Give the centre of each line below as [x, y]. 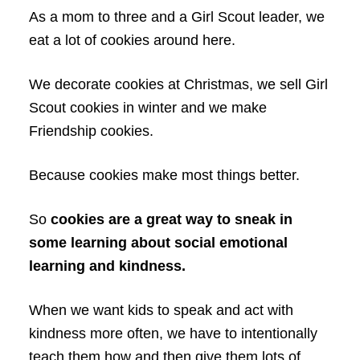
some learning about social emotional [158, 243]
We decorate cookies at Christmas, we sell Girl [178, 84]
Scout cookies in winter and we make [147, 108]
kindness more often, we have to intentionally [173, 333]
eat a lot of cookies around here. [132, 40]
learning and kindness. [107, 266]
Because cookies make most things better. [164, 175]
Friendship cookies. [91, 131]
